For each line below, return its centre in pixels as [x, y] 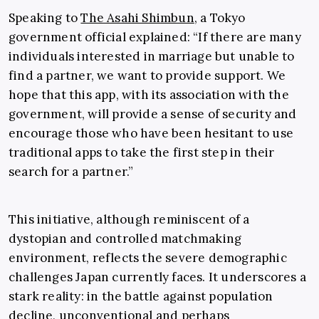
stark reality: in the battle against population [141, 297]
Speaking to [45, 18]
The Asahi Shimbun [137, 18]
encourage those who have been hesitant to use [151, 134]
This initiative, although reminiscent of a [129, 220]
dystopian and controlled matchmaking [125, 239]
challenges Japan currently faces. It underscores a [158, 277]
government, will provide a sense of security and [153, 114]
